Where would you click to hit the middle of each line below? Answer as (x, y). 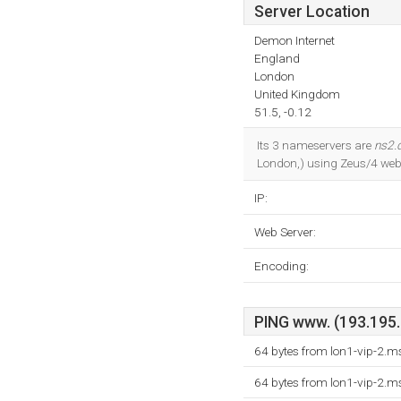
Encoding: (282, 266)
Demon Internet (294, 40)
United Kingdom (297, 94)
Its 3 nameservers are (316, 145)
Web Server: (285, 232)
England (277, 58)
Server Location (312, 12)
